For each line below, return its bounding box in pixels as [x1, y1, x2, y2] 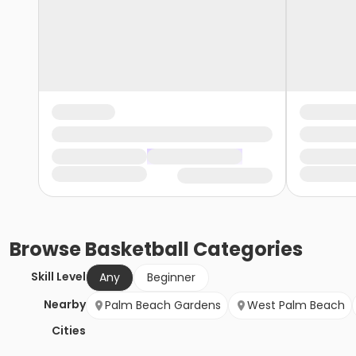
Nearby [44, 296, 86, 313]
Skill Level [31, 269, 86, 285]
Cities [52, 323, 86, 339]
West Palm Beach [247, 297, 345, 314]
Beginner [147, 269, 195, 286]
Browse [10, 236, 85, 263]
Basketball [85, 236, 189, 263]
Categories [189, 236, 303, 263]
